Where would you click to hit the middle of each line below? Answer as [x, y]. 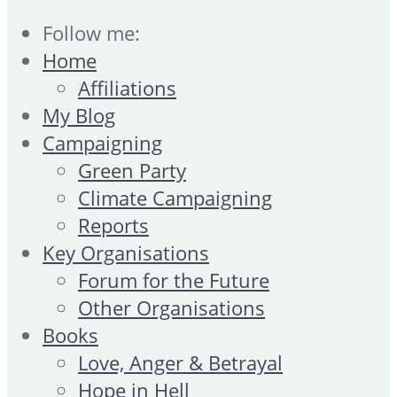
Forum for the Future [174, 281]
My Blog [79, 116]
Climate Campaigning [175, 198]
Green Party [132, 171]
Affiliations [127, 89]
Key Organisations [126, 253]
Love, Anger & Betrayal [180, 363]
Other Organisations [171, 308]
